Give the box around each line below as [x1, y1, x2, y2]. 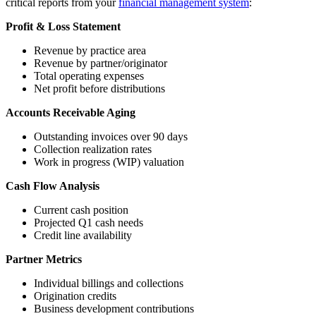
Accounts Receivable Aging [6, 106, 135, 119]
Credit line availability [34, 229, 132, 241]
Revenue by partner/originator [34, 56, 167, 69]
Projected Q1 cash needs [34, 216, 143, 229]
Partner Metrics [6, 253, 82, 265]
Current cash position [34, 203, 128, 216]
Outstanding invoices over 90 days [34, 130, 188, 142]
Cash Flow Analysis [6, 179, 99, 192]
